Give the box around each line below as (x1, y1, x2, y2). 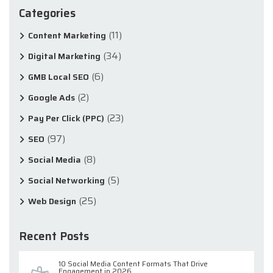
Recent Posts (19, 227, 89, 245)
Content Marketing (28, 28, 106, 42)
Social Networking (28, 173, 105, 187)
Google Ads (28, 90, 75, 104)
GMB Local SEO (28, 69, 89, 83)
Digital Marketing (28, 49, 101, 63)
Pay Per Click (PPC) (28, 111, 104, 125)
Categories (19, 4, 76, 22)
